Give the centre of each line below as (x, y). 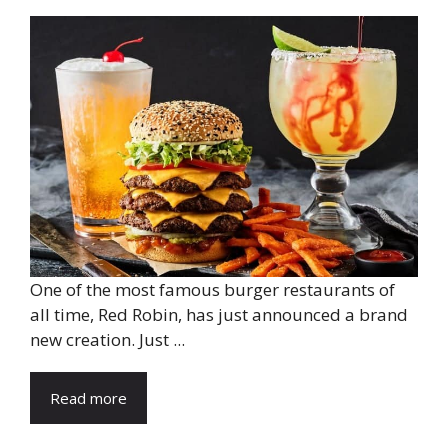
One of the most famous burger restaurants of (212, 289)
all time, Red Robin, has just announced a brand (219, 314)
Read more (88, 397)
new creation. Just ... (107, 339)
